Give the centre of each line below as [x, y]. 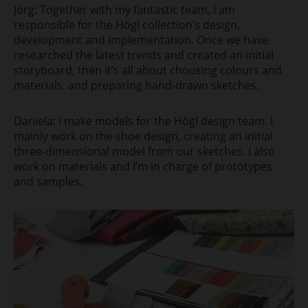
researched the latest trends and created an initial [144, 55]
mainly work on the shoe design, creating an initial [143, 136]
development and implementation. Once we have [141, 40]
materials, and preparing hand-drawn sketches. [136, 85]
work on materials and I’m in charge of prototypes [143, 166]
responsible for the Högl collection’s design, [127, 24]
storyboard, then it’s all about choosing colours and [148, 70]
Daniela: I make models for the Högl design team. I [143, 121]
